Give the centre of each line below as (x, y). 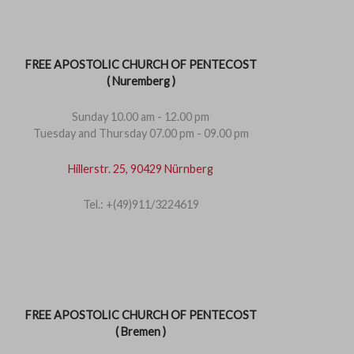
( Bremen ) (141, 331)
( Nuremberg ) (141, 81)
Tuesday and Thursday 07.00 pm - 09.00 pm (141, 133)
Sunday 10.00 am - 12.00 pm (141, 117)
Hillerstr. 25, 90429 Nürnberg (141, 169)
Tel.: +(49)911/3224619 (141, 204)
